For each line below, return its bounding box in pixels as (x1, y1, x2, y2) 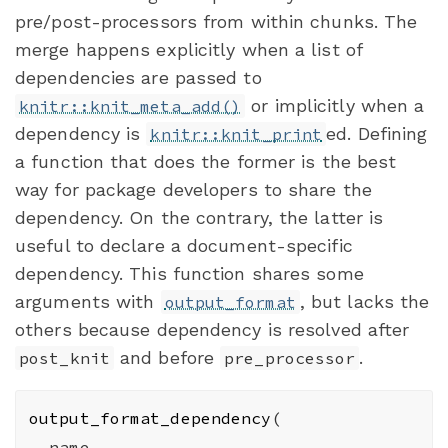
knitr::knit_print (150, 124, 323, 145)
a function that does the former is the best (15, 151, 397, 173)
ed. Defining (326, 123, 428, 145)
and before (113, 347, 221, 369)
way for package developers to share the (15, 179, 372, 201)
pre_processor (224, 348, 356, 369)
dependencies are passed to (15, 67, 262, 89)
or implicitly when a (245, 95, 425, 117)
